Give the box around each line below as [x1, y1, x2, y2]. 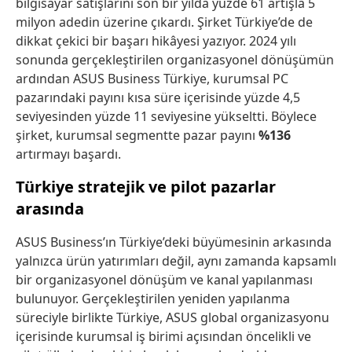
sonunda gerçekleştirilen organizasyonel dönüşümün [16, 51, 334, 69]
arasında [16, 198, 84, 220]
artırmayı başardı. [16, 145, 121, 163]
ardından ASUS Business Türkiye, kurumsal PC [16, 70, 288, 88]
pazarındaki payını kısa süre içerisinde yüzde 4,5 [16, 89, 300, 107]
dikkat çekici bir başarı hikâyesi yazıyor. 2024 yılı [16, 32, 296, 50]
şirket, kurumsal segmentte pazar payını [16, 126, 258, 145]
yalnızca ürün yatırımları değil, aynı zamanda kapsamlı [16, 252, 336, 270]
